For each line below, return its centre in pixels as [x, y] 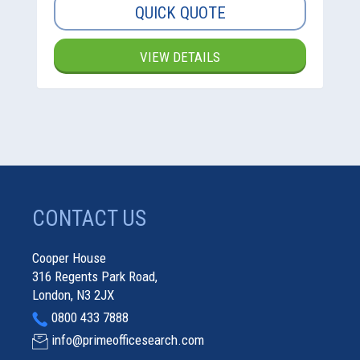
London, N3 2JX [73, 295]
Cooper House [69, 258]
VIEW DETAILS [180, 57]
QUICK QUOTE [180, 13]
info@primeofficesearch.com [128, 340]
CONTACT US [89, 219]
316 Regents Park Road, [95, 277]
